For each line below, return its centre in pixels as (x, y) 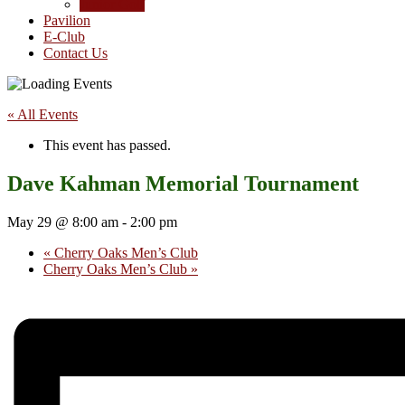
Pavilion (67, 20)
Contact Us (75, 53)
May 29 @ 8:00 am (63, 221)
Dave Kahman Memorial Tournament (183, 183)
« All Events (42, 114)
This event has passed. (107, 145)
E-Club (64, 37)
